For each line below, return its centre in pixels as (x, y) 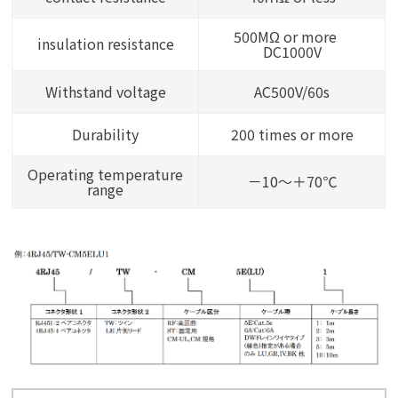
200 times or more (292, 134)
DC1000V (292, 51)
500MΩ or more (292, 36)
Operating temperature (106, 174)
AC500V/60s (292, 91)
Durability (106, 134)
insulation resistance (105, 43)
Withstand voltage (105, 91)
